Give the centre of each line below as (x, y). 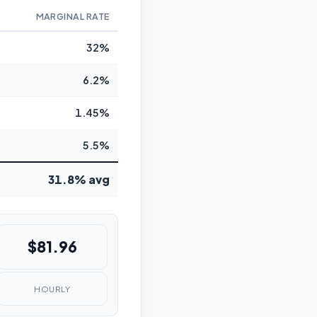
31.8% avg (79, 180)
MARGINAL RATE (73, 17)
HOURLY (52, 289)
